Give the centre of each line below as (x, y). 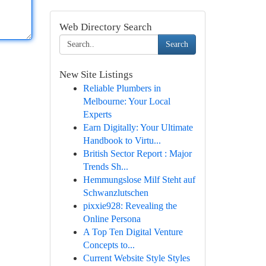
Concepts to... (109, 245)
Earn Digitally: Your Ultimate (138, 127)
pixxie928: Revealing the (130, 206)
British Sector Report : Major (137, 153)
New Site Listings (96, 75)
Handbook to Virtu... (122, 140)
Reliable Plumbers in (122, 88)
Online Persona (112, 219)
